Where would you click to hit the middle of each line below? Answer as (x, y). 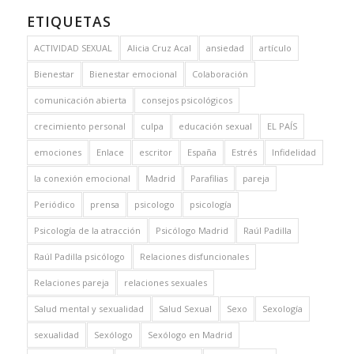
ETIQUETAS (69, 21)
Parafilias (209, 178)
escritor (155, 152)
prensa (104, 204)
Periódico (54, 204)
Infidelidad (294, 152)
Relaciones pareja (71, 282)
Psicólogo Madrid (192, 230)
